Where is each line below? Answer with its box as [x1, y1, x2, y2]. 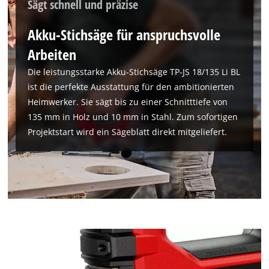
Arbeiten [28, 44, 77, 64]
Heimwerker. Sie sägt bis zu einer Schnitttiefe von [28, 95, 228, 107]
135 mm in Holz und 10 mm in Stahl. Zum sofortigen [28, 110, 238, 122]
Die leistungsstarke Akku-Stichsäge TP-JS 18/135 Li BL [28, 65, 241, 77]
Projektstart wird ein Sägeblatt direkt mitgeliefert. [28, 125, 228, 138]
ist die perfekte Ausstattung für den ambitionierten [28, 80, 235, 92]
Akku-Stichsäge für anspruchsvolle [28, 24, 221, 44]
